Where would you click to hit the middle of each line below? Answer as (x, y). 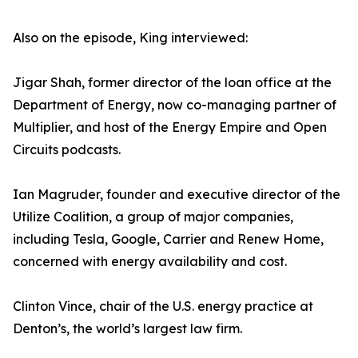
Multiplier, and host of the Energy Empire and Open (170, 127)
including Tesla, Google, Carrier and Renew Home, (168, 239)
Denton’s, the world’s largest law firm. (127, 329)
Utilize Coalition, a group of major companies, (153, 217)
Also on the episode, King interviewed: (130, 38)
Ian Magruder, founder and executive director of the (177, 195)
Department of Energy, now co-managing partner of (175, 105)
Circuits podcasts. (67, 150)
